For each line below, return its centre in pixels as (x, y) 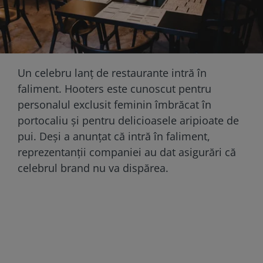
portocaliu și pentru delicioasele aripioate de (128, 120)
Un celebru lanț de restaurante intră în (112, 73)
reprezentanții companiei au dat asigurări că (127, 152)
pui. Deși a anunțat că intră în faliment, (114, 136)
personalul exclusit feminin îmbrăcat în (114, 104)
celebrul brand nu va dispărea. (93, 168)
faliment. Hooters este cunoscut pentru (114, 88)
